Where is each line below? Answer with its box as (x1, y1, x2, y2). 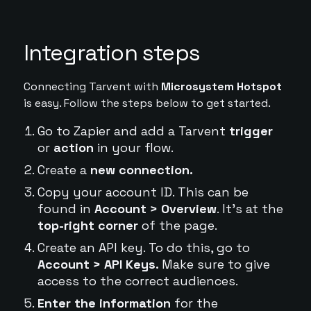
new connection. (90, 162, 193, 178)
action (53, 140, 97, 155)
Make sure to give (161, 256, 270, 272)
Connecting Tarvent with (23, 79, 161, 94)
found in (37, 201, 94, 217)
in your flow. (96, 140, 174, 155)
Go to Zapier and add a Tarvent (37, 123, 229, 139)
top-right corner (37, 217, 138, 233)
